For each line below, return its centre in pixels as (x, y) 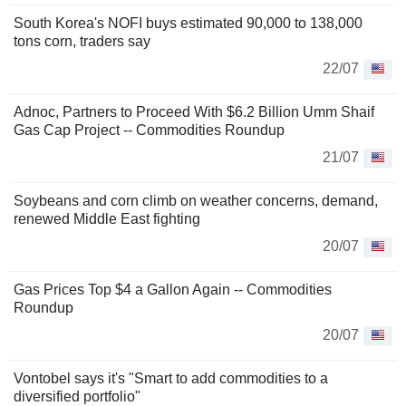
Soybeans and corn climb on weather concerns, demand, (196, 201)
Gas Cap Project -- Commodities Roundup (149, 130)
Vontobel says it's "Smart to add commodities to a (171, 378)
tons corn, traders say (82, 41)
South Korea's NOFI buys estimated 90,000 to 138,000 (188, 23)
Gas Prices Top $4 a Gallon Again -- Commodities (173, 290)
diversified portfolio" (77, 396)
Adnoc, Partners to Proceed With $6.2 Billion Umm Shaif (194, 112)
